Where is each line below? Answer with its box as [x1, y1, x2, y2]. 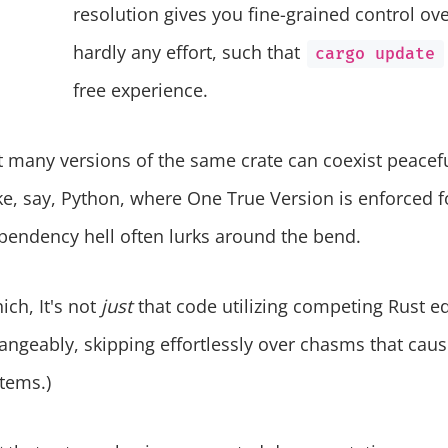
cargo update [315, 44, 436, 64]
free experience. [73, 77, 208, 102]
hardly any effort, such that [73, 39, 305, 64]
